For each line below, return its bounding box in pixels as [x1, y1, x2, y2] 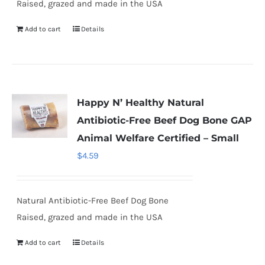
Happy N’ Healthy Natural [77, 97, 205, 108]
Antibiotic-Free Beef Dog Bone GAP [77, 115, 253, 126]
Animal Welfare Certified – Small [77, 132, 240, 144]
